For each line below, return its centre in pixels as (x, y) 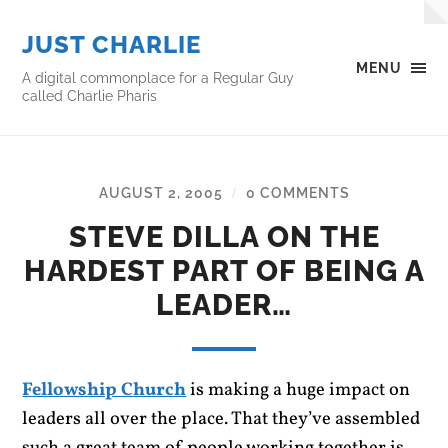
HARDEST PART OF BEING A (224, 271)
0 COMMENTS (297, 192)
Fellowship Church (104, 390)
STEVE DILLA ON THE (224, 237)
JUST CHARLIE (112, 44)
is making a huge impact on (298, 390)
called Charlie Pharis (90, 95)
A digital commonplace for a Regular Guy (158, 77)
